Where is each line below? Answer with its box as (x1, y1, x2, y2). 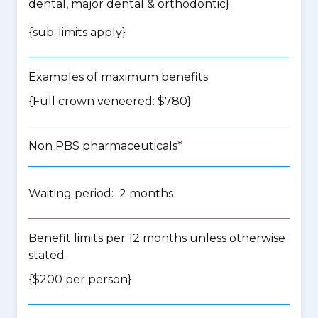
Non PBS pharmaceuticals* (28, 139, 182, 153)
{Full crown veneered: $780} (28, 94, 191, 108)
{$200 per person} (28, 273, 131, 286)
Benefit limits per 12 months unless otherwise (28, 231, 285, 245)
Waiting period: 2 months (28, 187, 173, 200)
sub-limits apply (33, 26, 122, 39)
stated (28, 248, 65, 262)
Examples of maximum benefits (28, 70, 208, 84)
